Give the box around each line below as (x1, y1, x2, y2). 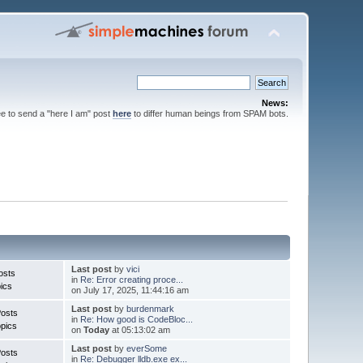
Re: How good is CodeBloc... (79, 314, 193, 324)
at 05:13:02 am (109, 324, 170, 335)
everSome (126, 343, 167, 353)
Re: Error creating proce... (79, 274, 183, 284)
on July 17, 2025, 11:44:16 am (70, 284, 189, 295)
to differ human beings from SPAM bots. (130, 109, 288, 118)
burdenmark (126, 303, 174, 314)
